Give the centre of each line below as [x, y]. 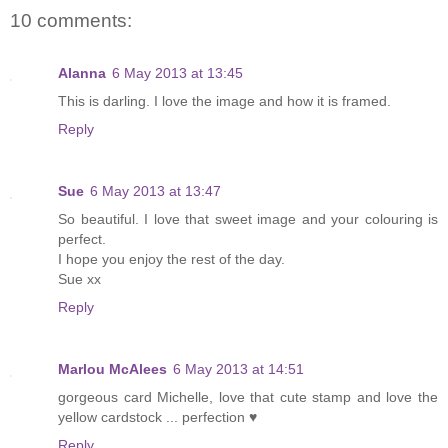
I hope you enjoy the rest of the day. [171, 258]
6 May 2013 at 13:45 [177, 72]
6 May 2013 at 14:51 [238, 368]
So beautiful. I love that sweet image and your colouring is [248, 218]
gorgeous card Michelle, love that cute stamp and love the [248, 396]
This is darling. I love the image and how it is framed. [224, 100]
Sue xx [79, 278]
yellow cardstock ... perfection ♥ [157, 416]
